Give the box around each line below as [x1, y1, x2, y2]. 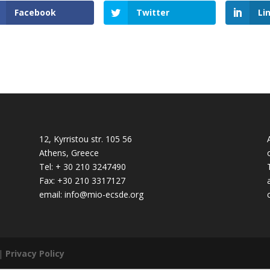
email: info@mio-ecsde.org [39, 189, 143, 201]
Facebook [14, 6, 56, 18]
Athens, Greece [39, 147, 99, 159]
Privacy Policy [5, 247, 65, 259]
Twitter [136, 6, 169, 18]
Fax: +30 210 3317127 [39, 175, 125, 187]
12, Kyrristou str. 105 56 [39, 133, 132, 145]
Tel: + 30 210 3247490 [39, 161, 126, 173]
